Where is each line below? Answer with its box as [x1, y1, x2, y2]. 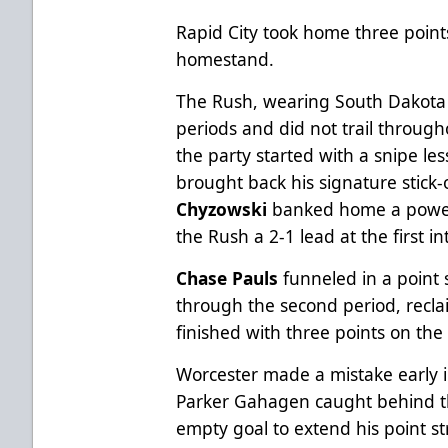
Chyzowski [176, 196, 268, 221]
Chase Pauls [176, 265, 279, 290]
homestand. [176, 46, 275, 71]
